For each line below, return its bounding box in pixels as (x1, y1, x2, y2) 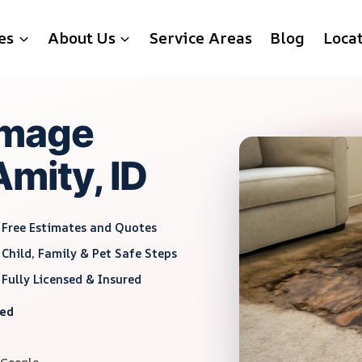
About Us (47, 27, 116, 49)
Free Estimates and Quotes (2, 219, 158, 235)
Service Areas (149, 27, 252, 49)
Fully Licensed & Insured (2, 270, 142, 287)
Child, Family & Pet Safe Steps (2, 244, 178, 261)
